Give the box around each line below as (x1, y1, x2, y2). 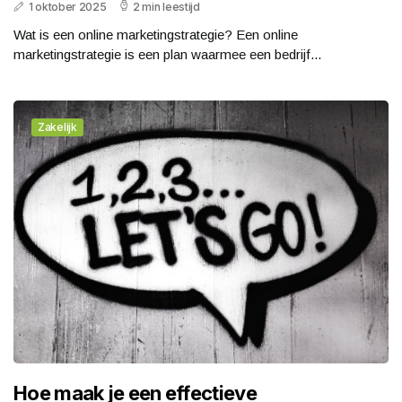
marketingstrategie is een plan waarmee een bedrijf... (13, 47, 321, 63)
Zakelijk (38, 120, 77, 135)
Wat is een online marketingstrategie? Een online (13, 27, 298, 43)
